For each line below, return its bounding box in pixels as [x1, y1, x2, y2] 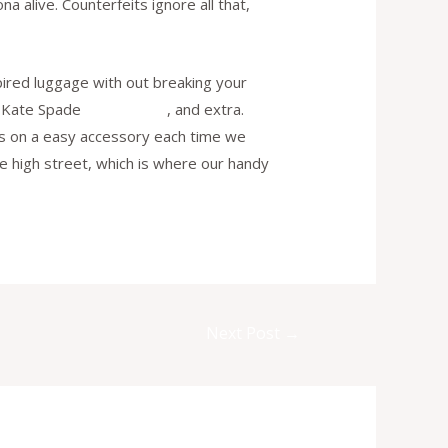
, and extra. [167, 99, 245, 120]
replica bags [85, 99, 168, 120]
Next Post [206, 322, 285, 345]
